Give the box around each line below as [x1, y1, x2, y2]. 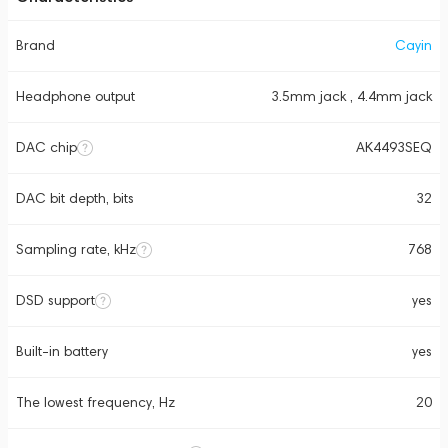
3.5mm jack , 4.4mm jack [271, 88, 432, 105]
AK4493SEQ [356, 139, 432, 156]
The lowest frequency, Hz [16, 394, 175, 411]
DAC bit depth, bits [16, 190, 134, 207]
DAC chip [16, 139, 77, 156]
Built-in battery [16, 343, 108, 360]
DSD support [16, 292, 95, 309]
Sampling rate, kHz [16, 241, 136, 258]
